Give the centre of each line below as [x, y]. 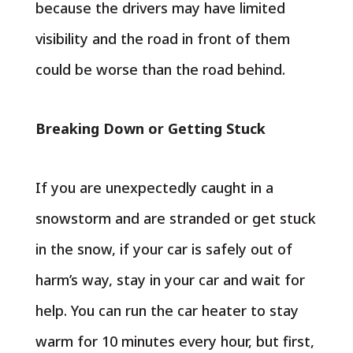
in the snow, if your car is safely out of [163, 249]
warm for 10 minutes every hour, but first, [175, 341]
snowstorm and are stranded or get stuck [175, 218]
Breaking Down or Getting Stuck [150, 128]
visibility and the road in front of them [162, 39]
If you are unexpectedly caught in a [154, 188]
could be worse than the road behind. [160, 69]
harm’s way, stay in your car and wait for [170, 280]
